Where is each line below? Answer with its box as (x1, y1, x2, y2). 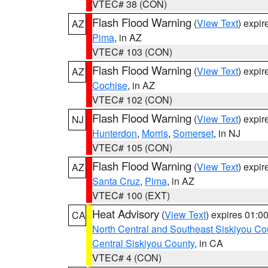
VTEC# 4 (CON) (92, 251, 162, 264)
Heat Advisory (92, 206, 159, 221)
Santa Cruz (92, 174, 140, 188)
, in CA (194, 236, 223, 250)
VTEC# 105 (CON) (92, 141, 172, 154)
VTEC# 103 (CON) (92, 45, 172, 59)
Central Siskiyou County (92, 236, 194, 250)
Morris (142, 126, 168, 140)
